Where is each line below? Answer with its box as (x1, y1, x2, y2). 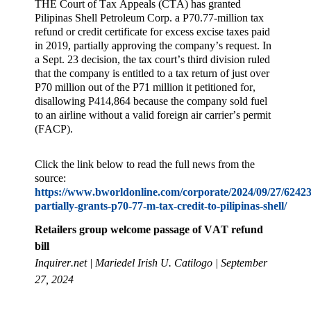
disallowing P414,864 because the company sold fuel (35, 95, 267, 108)
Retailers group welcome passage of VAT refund (35, 223, 263, 235)
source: (35, 171, 66, 184)
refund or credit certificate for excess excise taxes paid (35, 26, 270, 38)
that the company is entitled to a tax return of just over (35, 67, 269, 80)
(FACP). (35, 123, 73, 135)
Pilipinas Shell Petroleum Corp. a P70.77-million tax (35, 12, 264, 24)
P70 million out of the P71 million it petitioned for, (35, 81, 255, 94)
